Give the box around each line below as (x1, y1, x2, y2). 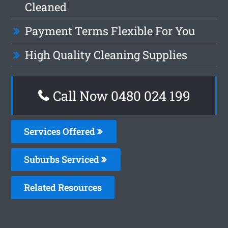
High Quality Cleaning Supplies (25, 47, 188, 62)
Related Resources (24, 181, 102, 193)
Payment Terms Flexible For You (25, 23, 195, 38)
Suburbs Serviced (24, 153, 102, 165)
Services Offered (24, 125, 98, 137)
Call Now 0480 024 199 (49, 87, 190, 104)
